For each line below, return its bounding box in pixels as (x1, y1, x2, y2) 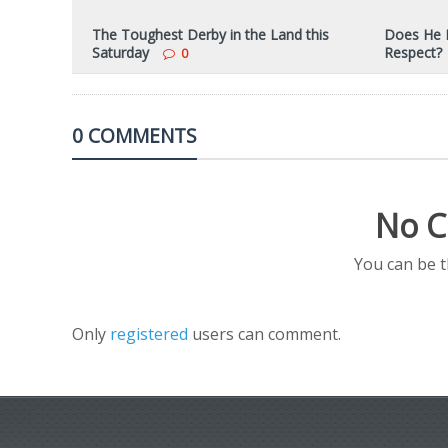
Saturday (92, 43, 149, 62)
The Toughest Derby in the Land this (92, 25, 329, 44)
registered (110, 323, 192, 345)
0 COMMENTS (72, 122, 197, 149)
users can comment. (192, 323, 341, 345)
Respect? (383, 43, 442, 62)
